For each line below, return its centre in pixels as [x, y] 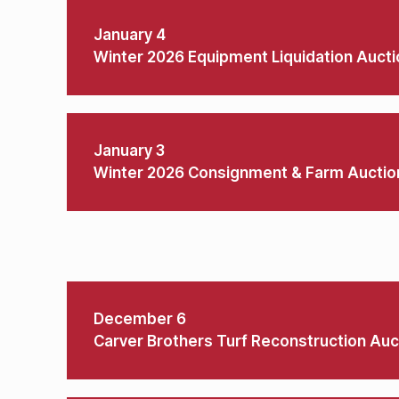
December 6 [140, 319]
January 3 [129, 151]
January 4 [130, 35]
